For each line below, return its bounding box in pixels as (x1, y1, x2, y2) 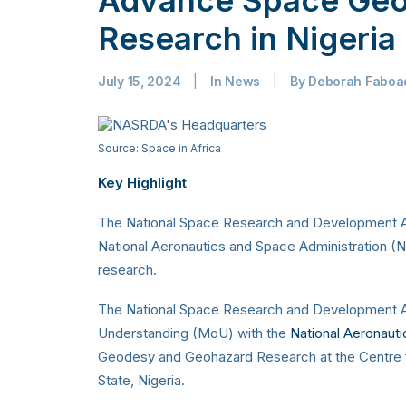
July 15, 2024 (98, 72, 181, 89)
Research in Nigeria (98, 18, 396, 57)
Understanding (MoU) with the (98, 324, 290, 342)
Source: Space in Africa (98, 140, 221, 155)
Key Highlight (98, 173, 187, 191)
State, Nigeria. (98, 371, 185, 389)
